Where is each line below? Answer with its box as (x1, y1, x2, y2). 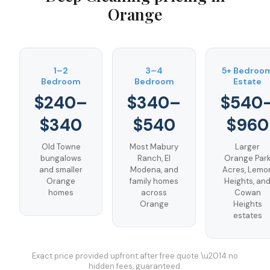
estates (233, 210, 262, 221)
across (141, 187, 167, 198)
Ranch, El (137, 153, 171, 163)
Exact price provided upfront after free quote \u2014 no (32, 251, 238, 261)
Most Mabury (130, 142, 178, 152)
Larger (235, 142, 260, 152)
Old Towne (41, 142, 81, 152)
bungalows (40, 153, 81, 163)
